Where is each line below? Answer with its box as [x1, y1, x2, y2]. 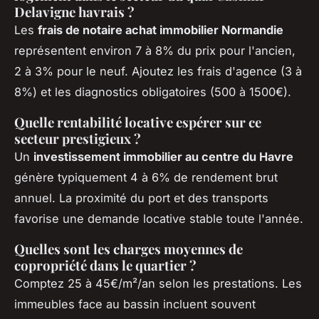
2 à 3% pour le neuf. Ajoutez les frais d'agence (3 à [14, 63, 302, 78]
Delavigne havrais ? [14, 2, 135, 21]
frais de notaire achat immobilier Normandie [38, 22, 283, 37]
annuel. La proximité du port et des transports [14, 190, 268, 205]
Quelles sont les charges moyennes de [14, 239, 243, 258]
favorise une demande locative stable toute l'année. [14, 211, 303, 226]
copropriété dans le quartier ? [14, 256, 197, 274]
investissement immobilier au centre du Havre [33, 149, 293, 164]
